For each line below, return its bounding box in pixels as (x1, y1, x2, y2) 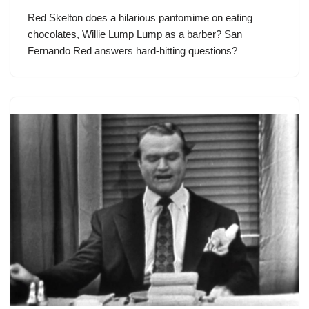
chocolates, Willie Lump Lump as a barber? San (28, 28, 242, 40)
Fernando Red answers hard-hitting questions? (28, 44, 237, 57)
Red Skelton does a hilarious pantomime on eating (28, 11, 252, 23)
